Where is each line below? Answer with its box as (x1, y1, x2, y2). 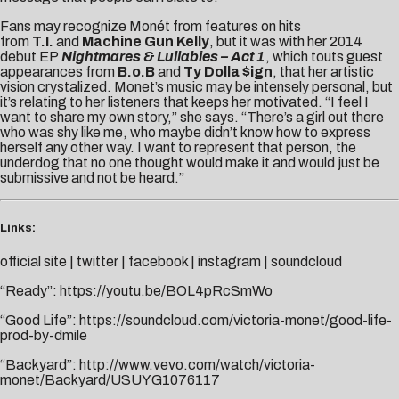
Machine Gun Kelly (79, 33, 209, 49)
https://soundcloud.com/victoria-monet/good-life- (79, 313, 392, 329)
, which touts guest (265, 48, 383, 64)
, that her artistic (273, 63, 374, 79)
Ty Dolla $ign (183, 63, 273, 79)
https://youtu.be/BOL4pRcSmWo (60, 283, 273, 299)
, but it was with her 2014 (209, 33, 362, 49)
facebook (128, 254, 191, 270)
